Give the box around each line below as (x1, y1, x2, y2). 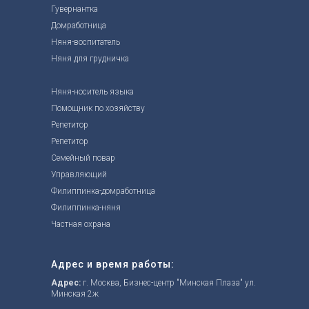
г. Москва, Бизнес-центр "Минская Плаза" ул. (81, 278, 256, 288)
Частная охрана (51, 219, 110, 230)
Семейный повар (51, 153, 115, 163)
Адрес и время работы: (51, 259, 175, 270)
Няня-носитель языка (51, 87, 134, 97)
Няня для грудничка (51, 54, 129, 64)
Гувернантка (51, 4, 98, 14)
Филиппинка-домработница (51, 186, 155, 197)
